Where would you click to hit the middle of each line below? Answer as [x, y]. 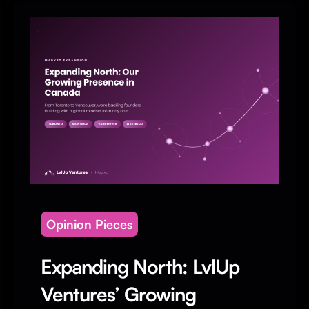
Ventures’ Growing [118, 294]
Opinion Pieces [89, 224]
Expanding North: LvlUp [140, 266]
